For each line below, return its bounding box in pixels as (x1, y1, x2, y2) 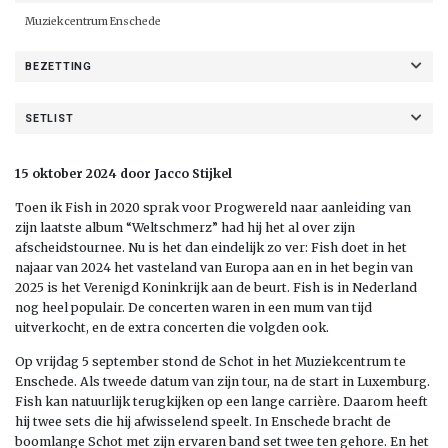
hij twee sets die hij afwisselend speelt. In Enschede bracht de (15, 413, 391, 429)
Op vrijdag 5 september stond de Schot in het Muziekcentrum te (15, 353, 406, 369)
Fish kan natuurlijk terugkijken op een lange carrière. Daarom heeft (15, 393, 428, 409)
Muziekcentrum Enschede (25, 14, 161, 28)
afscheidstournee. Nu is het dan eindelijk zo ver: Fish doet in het (15, 239, 407, 255)
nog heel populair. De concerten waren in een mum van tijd (15, 299, 372, 315)
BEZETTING (25, 59, 92, 73)
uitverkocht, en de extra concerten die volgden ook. (15, 319, 329, 335)
